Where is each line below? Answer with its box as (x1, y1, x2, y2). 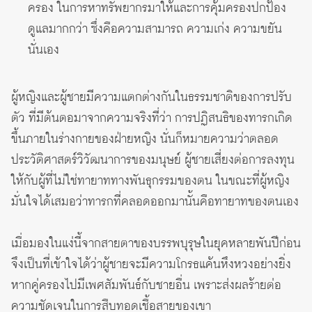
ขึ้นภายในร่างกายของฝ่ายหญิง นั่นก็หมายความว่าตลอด (11, 130, 279, 148)
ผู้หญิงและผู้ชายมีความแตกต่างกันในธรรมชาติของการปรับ (11, 88, 292, 107)
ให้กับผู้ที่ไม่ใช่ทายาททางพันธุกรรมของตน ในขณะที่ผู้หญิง (11, 171, 290, 190)
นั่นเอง (28, 40, 59, 59)
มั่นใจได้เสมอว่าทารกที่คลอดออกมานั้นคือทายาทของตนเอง (11, 192, 299, 211)
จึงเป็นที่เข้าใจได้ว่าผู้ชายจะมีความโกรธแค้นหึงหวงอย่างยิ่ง (11, 255, 291, 274)
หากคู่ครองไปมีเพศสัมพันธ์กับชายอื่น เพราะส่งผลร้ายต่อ (11, 276, 281, 295)
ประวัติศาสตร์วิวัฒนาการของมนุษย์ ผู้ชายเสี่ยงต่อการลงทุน (11, 150, 295, 169)
